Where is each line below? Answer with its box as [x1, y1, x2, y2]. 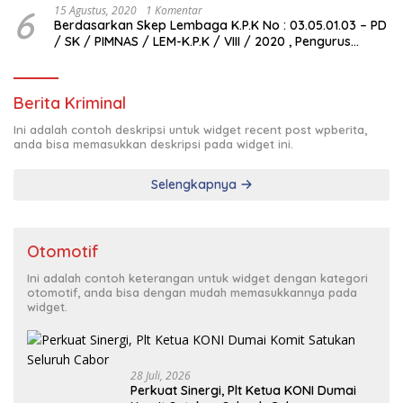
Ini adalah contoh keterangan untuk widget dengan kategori [27, 270, 368, 285]
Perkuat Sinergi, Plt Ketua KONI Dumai [130, 381, 356, 399]
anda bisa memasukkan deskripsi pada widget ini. [13, 136, 293, 151]
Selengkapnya [150, 175, 240, 193]
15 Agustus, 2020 [54, 2, 137, 18]
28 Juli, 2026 [130, 367, 191, 383]
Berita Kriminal [13, 92, 126, 113]
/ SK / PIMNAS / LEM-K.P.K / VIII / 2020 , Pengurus [54, 32, 351, 49]
